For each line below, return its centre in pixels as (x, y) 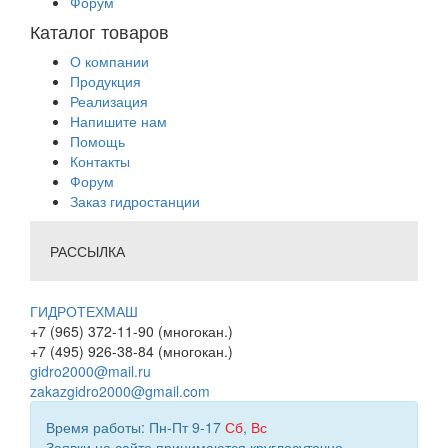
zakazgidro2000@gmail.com (120, 391)
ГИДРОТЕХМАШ (84, 311)
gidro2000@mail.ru (90, 371)
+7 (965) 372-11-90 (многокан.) (131, 331)
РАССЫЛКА (87, 251)
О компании (109, 61)
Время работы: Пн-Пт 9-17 (135, 427)
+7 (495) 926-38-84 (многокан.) (131, 351)
